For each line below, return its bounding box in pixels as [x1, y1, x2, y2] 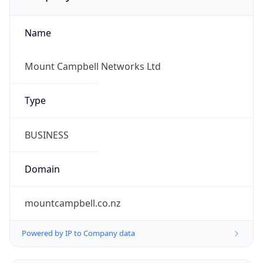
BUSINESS [24, 128, 69, 141]
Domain [24, 162, 60, 176]
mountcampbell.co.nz [24, 197, 121, 210]
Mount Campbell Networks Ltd [24, 60, 161, 73]
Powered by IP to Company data [22, 228, 135, 239]
